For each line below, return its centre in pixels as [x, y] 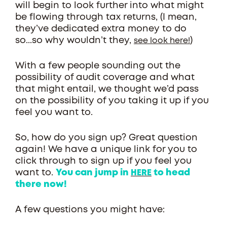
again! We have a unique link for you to [106, 149]
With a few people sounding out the [98, 66]
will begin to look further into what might [109, 6]
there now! [42, 184]
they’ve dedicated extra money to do [101, 29]
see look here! [162, 41]
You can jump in [93, 173]
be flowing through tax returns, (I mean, [106, 17]
